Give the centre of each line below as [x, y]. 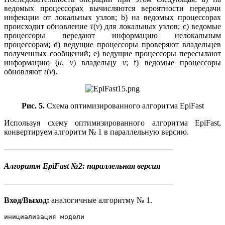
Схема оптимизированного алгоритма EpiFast [124, 106]
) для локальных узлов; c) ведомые [160, 27]
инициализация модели [44, 217]
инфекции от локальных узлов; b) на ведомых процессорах [113, 18]
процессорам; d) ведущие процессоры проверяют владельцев [113, 45]
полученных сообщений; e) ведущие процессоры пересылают [113, 54]
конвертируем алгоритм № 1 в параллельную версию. [96, 132]
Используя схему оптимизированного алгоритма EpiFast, [113, 123]
